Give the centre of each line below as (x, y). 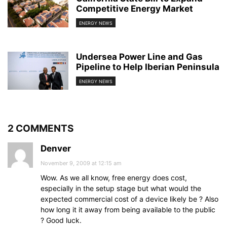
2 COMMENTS (41, 129)
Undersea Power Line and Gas (139, 57)
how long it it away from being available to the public (128, 210)
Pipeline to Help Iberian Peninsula (148, 67)
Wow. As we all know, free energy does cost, (114, 178)
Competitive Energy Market (135, 9)
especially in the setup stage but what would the (121, 188)
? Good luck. (61, 220)
